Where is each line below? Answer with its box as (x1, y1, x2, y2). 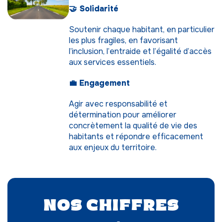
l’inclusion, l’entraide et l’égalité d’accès (68, 46, 212, 56)
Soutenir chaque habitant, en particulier (68, 24, 215, 35)
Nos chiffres (43, 196, 179, 215)
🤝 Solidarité (68, 3, 118, 14)
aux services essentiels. (68, 57, 156, 67)
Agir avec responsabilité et (68, 99, 167, 109)
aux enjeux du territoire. (68, 142, 157, 153)
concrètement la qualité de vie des (68, 120, 197, 131)
